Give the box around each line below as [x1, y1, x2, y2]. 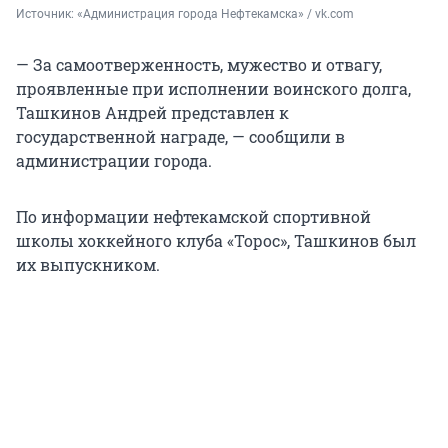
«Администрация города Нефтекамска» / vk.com [77, 6, 354, 21]
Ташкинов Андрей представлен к [16, 101, 289, 123]
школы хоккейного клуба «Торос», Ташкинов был [16, 229, 416, 251]
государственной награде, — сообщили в [16, 125, 345, 147]
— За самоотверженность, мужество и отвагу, [16, 53, 382, 75]
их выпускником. [16, 253, 160, 275]
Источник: [16, 6, 77, 21]
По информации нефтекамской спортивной [16, 205, 371, 227]
